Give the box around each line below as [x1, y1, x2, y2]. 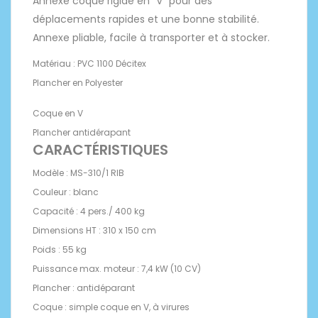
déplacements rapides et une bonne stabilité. [33, 11, 259, 26]
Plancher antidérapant [33, 126, 131, 138]
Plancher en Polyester [33, 76, 123, 89]
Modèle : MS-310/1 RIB [33, 166, 124, 179]
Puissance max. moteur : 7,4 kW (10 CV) [33, 262, 201, 275]
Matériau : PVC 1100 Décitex [33, 57, 146, 70]
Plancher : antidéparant [33, 281, 135, 294]
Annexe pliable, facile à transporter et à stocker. [33, 30, 270, 45]
